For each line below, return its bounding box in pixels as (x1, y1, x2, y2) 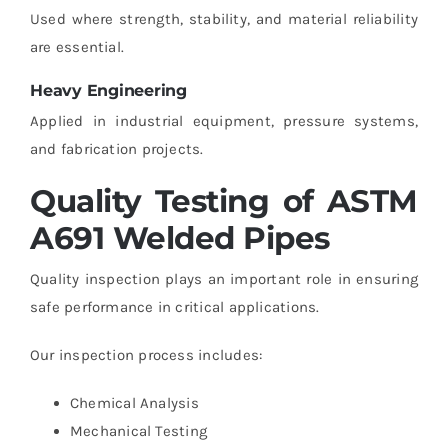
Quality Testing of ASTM (29, 182, 419, 221)
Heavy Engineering (29, 80, 187, 100)
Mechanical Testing (69, 421, 208, 440)
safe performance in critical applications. (29, 297, 320, 316)
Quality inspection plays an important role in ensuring (29, 269, 419, 288)
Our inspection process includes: (29, 345, 263, 364)
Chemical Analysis (69, 393, 199, 412)
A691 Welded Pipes (29, 219, 331, 258)
